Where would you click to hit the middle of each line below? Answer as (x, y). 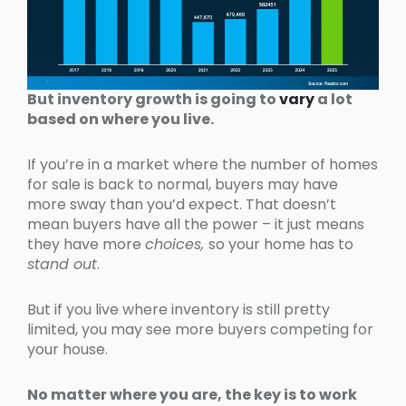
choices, (177, 245)
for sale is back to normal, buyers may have (183, 185)
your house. (68, 350)
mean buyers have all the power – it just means (196, 225)
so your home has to (281, 245)
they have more (86, 245)
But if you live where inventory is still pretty (179, 310)
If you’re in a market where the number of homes (203, 165)
